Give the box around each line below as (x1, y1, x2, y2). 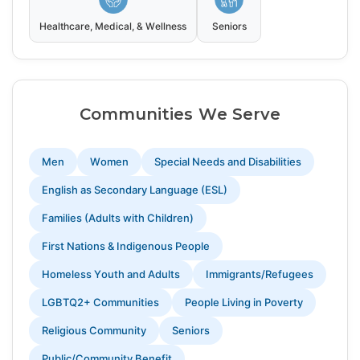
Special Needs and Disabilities (154, 155, 301, 169)
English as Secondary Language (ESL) (42, 183, 227, 197)
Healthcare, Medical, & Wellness (39, 20, 187, 33)
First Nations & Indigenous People (42, 239, 210, 253)
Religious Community (42, 324, 146, 337)
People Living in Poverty (185, 296, 303, 309)
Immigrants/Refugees (206, 268, 313, 281)
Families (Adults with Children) (42, 211, 194, 225)
